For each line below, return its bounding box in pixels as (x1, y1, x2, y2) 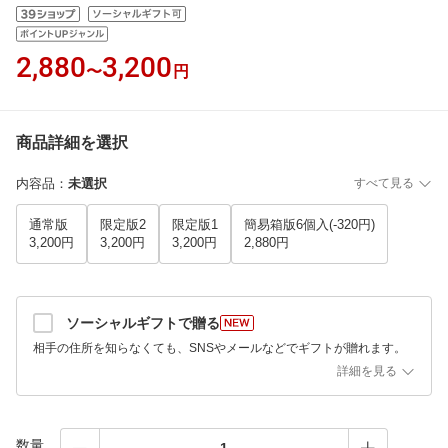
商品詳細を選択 (16, 134, 128, 151)
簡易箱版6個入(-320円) (244, 217, 375, 232)
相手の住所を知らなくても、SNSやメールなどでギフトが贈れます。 (33, 341, 406, 355)
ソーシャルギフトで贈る (66, 315, 220, 331)
